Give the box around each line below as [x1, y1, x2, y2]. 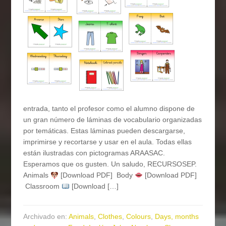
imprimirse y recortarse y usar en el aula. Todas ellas [23, 138, 192, 146]
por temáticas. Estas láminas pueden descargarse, [23, 127, 186, 135]
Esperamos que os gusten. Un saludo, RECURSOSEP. [23, 160, 197, 168]
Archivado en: [23, 212, 69, 221]
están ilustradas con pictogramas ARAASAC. [23, 149, 165, 157]
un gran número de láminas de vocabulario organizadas [23, 116, 202, 124]
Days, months [155, 212, 199, 221]
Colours [126, 212, 151, 221]
